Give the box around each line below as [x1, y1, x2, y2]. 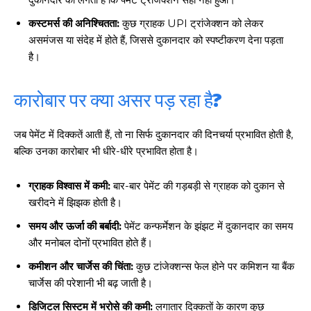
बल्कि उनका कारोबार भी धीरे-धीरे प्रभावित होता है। [14, 144, 199, 158]
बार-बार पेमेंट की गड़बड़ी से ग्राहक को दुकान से [110, 179, 285, 193]
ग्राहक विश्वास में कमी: [28, 179, 110, 193]
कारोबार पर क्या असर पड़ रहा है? [14, 86, 222, 113]
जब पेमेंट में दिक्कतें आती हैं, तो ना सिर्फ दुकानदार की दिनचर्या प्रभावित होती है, [14, 128, 293, 142]
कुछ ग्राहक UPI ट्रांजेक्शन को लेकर [119, 17, 264, 31]
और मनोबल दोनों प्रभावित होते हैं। [28, 236, 153, 250]
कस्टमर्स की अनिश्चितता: [28, 17, 119, 31]
